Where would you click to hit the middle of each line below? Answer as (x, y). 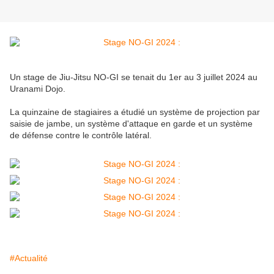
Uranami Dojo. (38, 89)
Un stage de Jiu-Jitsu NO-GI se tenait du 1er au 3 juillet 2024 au (134, 77)
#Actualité (29, 258)
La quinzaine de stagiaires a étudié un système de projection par (135, 112)
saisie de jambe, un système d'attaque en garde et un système (131, 124)
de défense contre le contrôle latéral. (81, 135)
